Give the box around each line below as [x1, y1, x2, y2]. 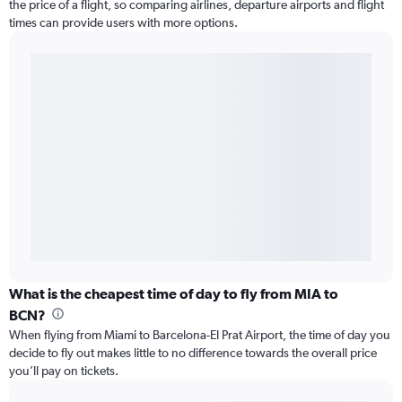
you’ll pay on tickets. [9, 363, 118, 379]
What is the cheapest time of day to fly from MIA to [9, 285, 338, 302]
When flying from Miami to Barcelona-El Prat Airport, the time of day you [9, 328, 390, 343]
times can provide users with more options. [9, 15, 238, 31]
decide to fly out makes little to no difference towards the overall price [9, 345, 377, 361]
